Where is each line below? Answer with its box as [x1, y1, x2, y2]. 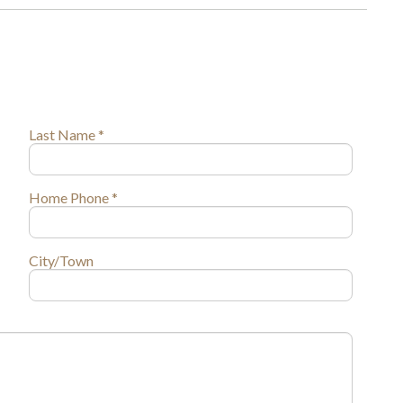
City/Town [28, 251, 94, 269]
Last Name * [28, 125, 104, 143]
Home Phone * [28, 188, 118, 206]
